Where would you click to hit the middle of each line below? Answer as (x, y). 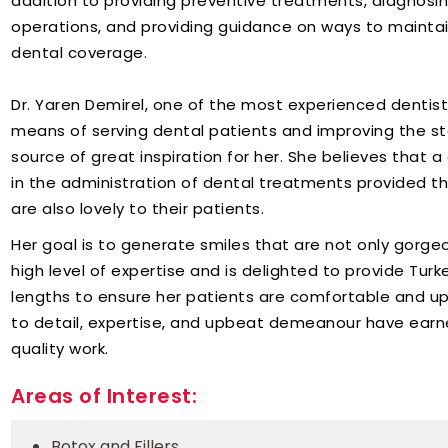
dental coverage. (79, 52)
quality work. (60, 348)
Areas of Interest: (104, 396)
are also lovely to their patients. (137, 208)
